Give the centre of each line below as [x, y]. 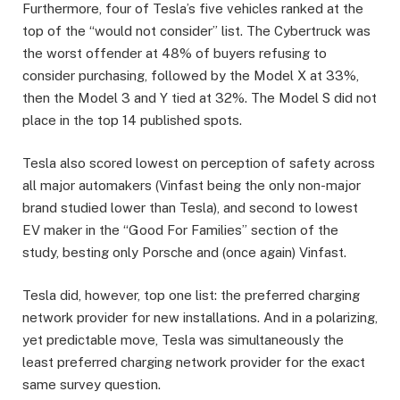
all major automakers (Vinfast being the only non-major [192, 186]
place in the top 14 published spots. [132, 121]
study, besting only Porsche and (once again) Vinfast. [184, 253]
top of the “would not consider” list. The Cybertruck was [196, 31]
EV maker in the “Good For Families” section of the [180, 230]
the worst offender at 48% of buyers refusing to [175, 54]
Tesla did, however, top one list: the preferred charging [191, 296]
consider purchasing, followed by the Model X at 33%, [191, 76]
